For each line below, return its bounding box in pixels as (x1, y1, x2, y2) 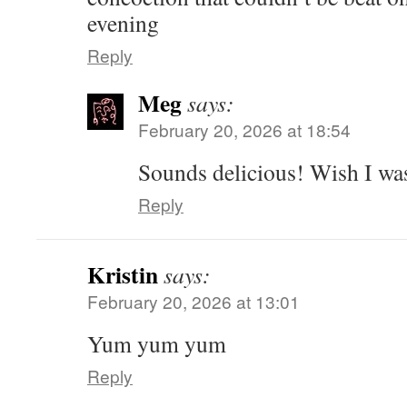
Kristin (87, 257, 158, 292)
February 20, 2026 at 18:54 (138, 117, 351, 142)
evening (87, 7, 159, 38)
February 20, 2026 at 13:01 (87, 289, 300, 313)
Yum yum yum (87, 328, 226, 359)
